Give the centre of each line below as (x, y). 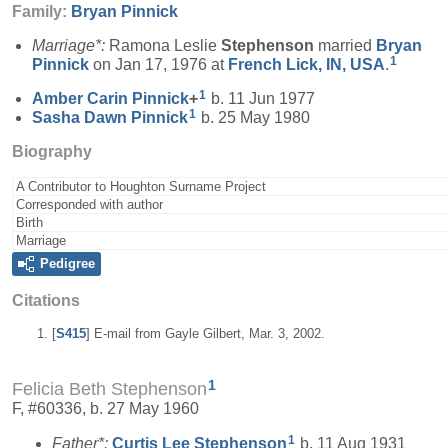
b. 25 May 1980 (253, 118)
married (345, 45)
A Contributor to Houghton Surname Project (141, 187)
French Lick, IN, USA (306, 64)
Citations (46, 301)
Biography (52, 152)
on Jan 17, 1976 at (158, 64)
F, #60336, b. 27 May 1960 (105, 409)
